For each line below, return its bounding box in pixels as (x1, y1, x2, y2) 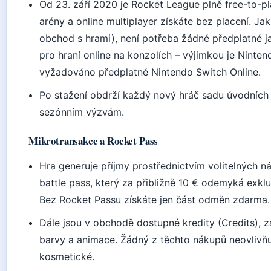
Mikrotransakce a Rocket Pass (28, 132, 158, 148)
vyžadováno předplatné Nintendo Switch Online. (39, 65, 261, 78)
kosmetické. (39, 250, 95, 263)
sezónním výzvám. (39, 105, 125, 118)
